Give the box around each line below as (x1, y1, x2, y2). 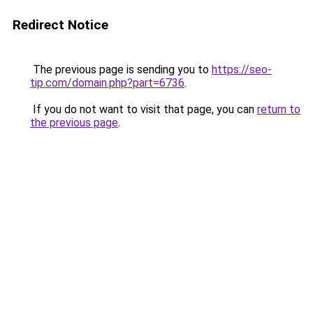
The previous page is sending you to (30, 63, 212, 76)
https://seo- (212, 63, 272, 76)
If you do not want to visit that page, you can (30, 103, 257, 116)
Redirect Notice (13, 17, 108, 33)
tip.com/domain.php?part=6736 (30, 76, 184, 89)
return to (257, 103, 300, 116)
